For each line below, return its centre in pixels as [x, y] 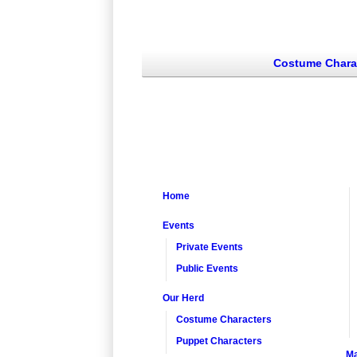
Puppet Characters [220, 341]
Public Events [208, 269]
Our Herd [184, 298]
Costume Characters [224, 320]
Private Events [210, 247]
